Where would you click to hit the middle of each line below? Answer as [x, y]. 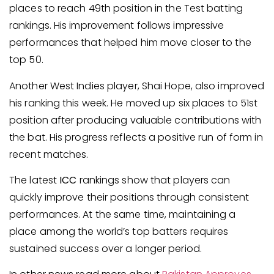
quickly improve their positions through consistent [129, 197]
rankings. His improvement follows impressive [117, 26]
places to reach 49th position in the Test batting [126, 9]
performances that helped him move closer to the [130, 43]
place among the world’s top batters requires [119, 231]
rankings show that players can [154, 180]
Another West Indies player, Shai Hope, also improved [137, 86]
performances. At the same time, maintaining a [123, 214]
